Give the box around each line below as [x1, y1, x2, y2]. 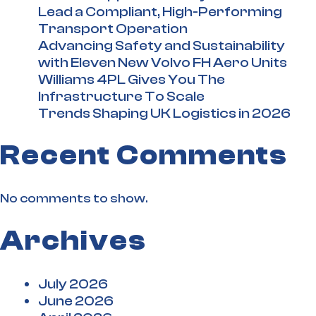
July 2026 [38, 276, 108, 293]
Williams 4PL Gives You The [38, 71, 225, 88]
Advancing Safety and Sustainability [38, 37, 285, 54]
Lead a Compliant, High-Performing [38, 4, 282, 20]
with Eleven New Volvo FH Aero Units [38, 54, 287, 71]
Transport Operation [38, 20, 188, 37]
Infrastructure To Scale [38, 88, 205, 105]
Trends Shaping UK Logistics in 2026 [38, 105, 291, 122]
